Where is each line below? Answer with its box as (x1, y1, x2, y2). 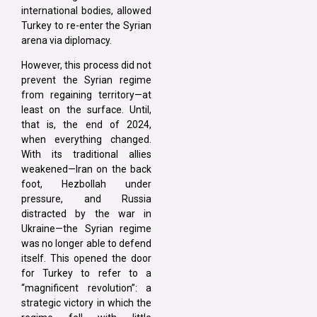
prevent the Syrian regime (21, 74, 151, 86)
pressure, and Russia (21, 193, 151, 205)
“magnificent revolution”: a (21, 282, 151, 294)
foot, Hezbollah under (21, 178, 151, 190)
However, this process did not (21, 59, 151, 71)
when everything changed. (21, 134, 151, 146)
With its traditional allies (21, 149, 151, 161)
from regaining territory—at (21, 89, 151, 101)
